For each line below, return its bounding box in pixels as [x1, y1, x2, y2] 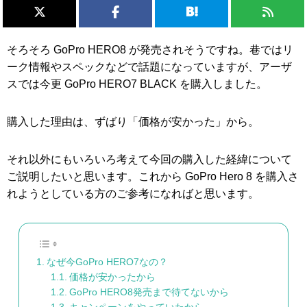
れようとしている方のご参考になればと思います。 [7, 188, 259, 199]
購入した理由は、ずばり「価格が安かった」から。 [7, 116, 259, 127]
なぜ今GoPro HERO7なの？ [46, 256, 168, 267]
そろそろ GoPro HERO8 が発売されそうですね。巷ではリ [7, 44, 293, 56]
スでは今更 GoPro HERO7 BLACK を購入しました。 [7, 78, 267, 90]
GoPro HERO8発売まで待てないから [69, 286, 229, 297]
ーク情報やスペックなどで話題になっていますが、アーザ [7, 61, 292, 73]
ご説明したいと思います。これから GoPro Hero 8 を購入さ [7, 171, 299, 182]
